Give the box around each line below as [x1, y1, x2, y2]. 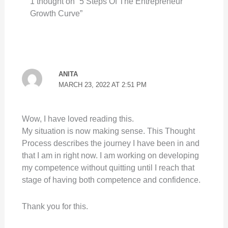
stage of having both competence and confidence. [21, 175, 201, 184]
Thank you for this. [21, 202, 88, 211]
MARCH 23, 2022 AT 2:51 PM [59, 80, 147, 89]
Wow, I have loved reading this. [21, 114, 134, 123]
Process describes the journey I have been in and [21, 138, 199, 148]
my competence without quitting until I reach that [21, 163, 194, 172]
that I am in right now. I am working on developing [21, 151, 199, 160]
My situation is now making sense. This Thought [21, 126, 195, 135]
